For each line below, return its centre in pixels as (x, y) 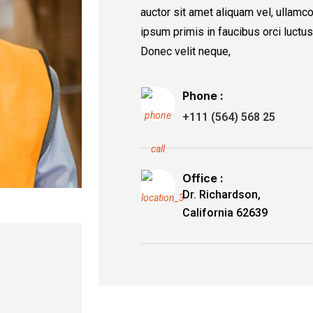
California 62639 (225, 213)
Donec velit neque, (186, 52)
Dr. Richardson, (222, 195)
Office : (203, 179)
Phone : (203, 96)
